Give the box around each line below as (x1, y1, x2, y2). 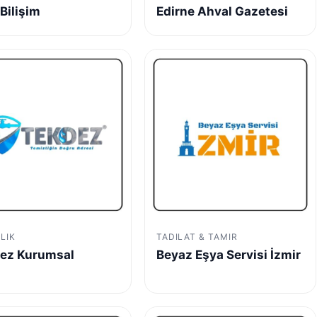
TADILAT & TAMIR (156, 231, 238, 242)
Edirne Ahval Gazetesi (156, 4, 288, 18)
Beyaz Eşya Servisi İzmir (156, 247, 301, 262)
